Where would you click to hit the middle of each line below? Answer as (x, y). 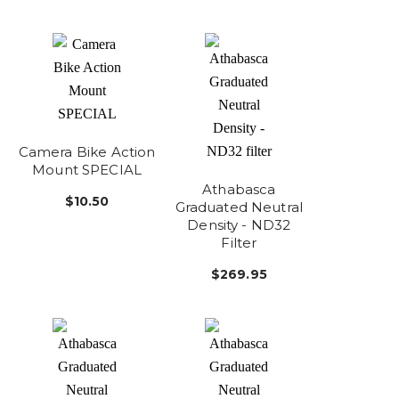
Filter (239, 242)
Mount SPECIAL (87, 169)
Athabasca (239, 189)
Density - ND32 (239, 224)
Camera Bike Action (87, 151)
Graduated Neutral (239, 207)
